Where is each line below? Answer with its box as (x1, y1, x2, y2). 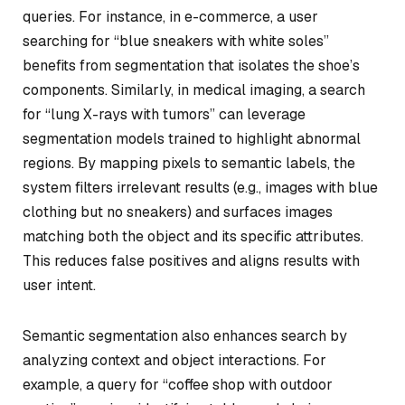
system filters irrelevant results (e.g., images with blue (23, 177, 378, 197)
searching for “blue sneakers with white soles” (23, 31, 329, 51)
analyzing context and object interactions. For (23, 350, 326, 370)
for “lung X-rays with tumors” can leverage (23, 104, 306, 124)
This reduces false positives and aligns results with (23, 250, 360, 270)
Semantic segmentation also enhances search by (23, 325, 347, 345)
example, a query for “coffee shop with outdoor (23, 374, 333, 394)
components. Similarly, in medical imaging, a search (23, 80, 365, 99)
